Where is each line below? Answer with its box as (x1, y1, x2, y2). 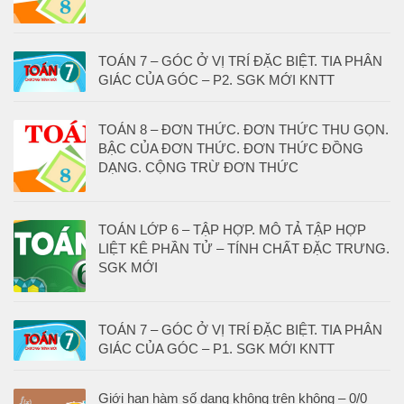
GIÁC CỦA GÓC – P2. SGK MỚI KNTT (98, 71, 335, 87)
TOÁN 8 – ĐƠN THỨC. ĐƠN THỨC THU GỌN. (98, 121, 389, 137)
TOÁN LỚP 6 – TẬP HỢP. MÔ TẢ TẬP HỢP (98, 221, 366, 237)
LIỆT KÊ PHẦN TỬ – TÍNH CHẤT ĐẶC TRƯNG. (98, 240, 390, 256)
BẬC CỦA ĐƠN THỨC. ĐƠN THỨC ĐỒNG (98, 140, 363, 156)
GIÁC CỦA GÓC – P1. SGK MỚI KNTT (98, 340, 335, 356)
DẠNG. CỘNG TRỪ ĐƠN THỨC (98, 159, 298, 175)
